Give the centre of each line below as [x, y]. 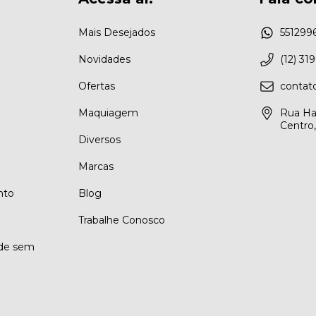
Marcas [96, 167]
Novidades [105, 60]
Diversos [100, 140]
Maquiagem [109, 113]
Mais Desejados [117, 33]
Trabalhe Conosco [122, 220]
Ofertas [97, 86]
